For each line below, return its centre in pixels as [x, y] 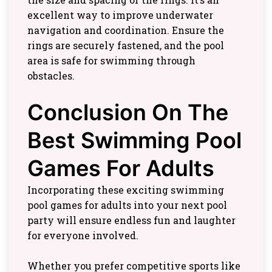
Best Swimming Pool [134, 141]
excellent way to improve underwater [120, 15]
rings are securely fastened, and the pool [126, 46]
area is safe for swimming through [111, 61]
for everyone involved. [83, 236]
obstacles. [51, 76]
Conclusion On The [128, 113]
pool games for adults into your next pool [127, 205]
